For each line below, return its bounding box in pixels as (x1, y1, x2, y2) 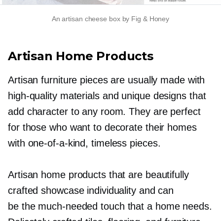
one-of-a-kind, (28, 138, 89, 149)
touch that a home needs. (98, 201, 212, 212)
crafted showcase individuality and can (8, 185, 174, 196)
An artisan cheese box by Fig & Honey (51, 15, 170, 23)
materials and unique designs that (57, 90, 206, 102)
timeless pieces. (88, 138, 161, 149)
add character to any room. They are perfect (8, 106, 201, 117)
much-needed (38, 201, 98, 212)
